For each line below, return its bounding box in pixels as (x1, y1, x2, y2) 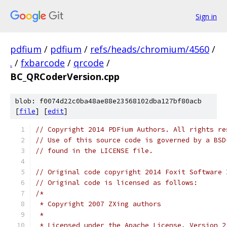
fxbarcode (21, 57, 65, 69)
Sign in (196, 11, 217, 21)
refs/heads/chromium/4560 (90, 43, 209, 55)
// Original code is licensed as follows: (35, 178, 198, 187)
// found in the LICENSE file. (35, 146, 153, 155)
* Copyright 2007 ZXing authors (35, 200, 161, 208)
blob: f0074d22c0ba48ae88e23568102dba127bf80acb (15, 97, 202, 105)
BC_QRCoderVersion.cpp (10, 70, 120, 83)
